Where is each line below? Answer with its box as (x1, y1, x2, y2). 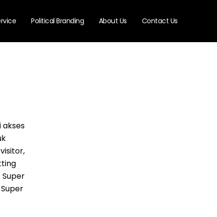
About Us (98, 16, 127, 26)
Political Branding (31, 16, 84, 26)
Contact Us (141, 16, 178, 26)
